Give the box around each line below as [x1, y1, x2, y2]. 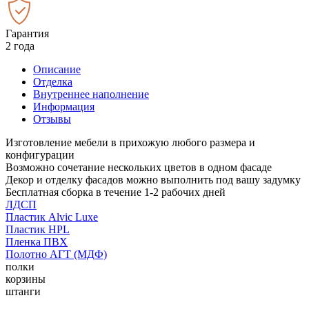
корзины [6, 272, 46, 285]
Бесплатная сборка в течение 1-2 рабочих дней [6, 186, 226, 198]
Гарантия [6, 27, 49, 39]
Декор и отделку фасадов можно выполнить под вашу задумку [6, 173, 301, 186]
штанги [6, 285, 41, 297]
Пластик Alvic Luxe [6, 210, 98, 223]
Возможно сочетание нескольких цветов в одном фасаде [6, 161, 272, 173]
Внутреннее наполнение [33, 88, 149, 100]
